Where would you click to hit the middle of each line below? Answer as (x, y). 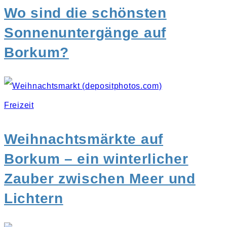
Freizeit (19, 105)
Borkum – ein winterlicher (96, 159)
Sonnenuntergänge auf (85, 32)
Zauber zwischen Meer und (100, 178)
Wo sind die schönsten (85, 13)
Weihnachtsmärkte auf (84, 139)
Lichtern (34, 198)
